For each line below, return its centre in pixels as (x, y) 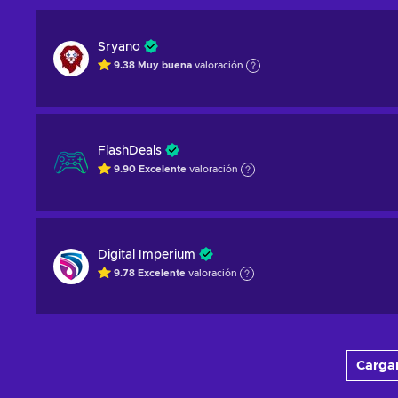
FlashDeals (130, 151)
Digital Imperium (147, 255)
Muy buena (165, 66)
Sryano (119, 47)
